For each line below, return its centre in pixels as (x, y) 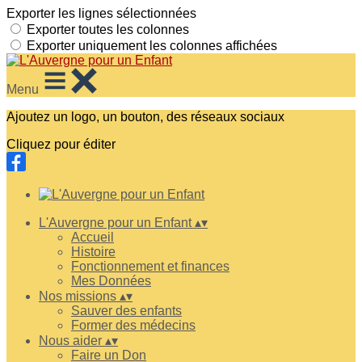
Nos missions (79, 296)
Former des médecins (133, 325)
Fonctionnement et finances (150, 266)
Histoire (93, 252)
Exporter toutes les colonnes (108, 29)
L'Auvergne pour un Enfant (117, 223)
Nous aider (72, 341)
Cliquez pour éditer (61, 144)
